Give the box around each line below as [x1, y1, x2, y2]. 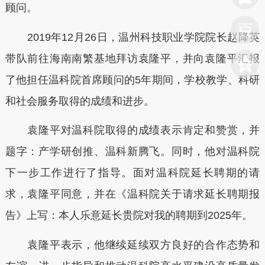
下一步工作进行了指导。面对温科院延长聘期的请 [5, 167, 260, 179]
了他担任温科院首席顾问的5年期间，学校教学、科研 [5, 73, 260, 86]
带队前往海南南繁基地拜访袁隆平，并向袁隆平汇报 [5, 52, 260, 64]
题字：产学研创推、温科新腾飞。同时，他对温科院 [5, 146, 260, 157]
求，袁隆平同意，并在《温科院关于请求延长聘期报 [5, 188, 260, 200]
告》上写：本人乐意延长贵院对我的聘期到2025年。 [5, 209, 253, 221]
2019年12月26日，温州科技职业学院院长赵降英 [5, 31, 260, 43]
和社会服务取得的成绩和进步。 [5, 95, 154, 107]
